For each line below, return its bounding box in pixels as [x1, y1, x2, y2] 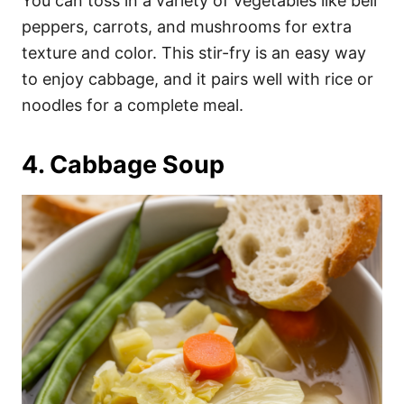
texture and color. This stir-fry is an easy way [22, 43, 366, 62]
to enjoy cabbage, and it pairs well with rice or [22, 69, 373, 88]
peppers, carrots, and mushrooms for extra [22, 17, 352, 36]
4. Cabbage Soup [22, 150, 225, 179]
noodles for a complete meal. [22, 96, 243, 115]
